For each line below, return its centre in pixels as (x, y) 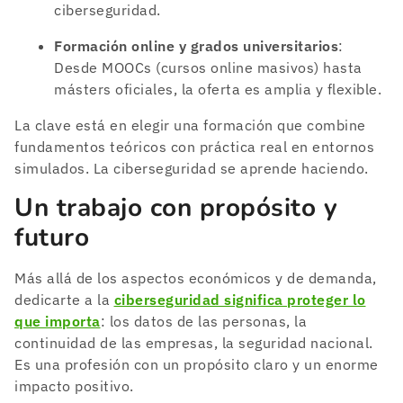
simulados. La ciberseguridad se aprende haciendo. (192, 168)
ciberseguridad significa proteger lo (240, 299)
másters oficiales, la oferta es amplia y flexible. (218, 89)
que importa (58, 321)
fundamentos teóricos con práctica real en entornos (194, 146)
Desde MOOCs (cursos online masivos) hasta (208, 67)
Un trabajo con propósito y (176, 207)
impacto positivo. (74, 385)
